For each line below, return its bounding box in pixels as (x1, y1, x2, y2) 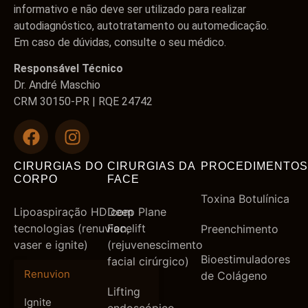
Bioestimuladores (201, 252, 290, 267)
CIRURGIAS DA (107, 160, 195, 173)
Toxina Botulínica (201, 192, 289, 206)
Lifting (107, 285, 140, 299)
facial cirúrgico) (107, 254, 189, 269)
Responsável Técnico (14, 62, 123, 76)
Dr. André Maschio (14, 78, 100, 92)
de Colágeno (201, 269, 267, 283)
